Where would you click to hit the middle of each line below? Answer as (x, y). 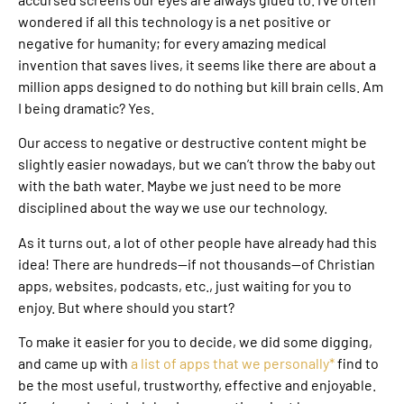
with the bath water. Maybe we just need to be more (180, 186)
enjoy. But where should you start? (126, 307)
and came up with (74, 363)
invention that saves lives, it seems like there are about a (197, 64)
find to (357, 363)
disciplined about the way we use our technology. (173, 207)
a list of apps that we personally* (233, 363)
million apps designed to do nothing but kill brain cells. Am (201, 86)
